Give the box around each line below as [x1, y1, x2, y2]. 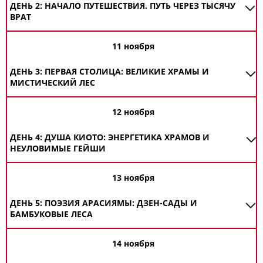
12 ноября [112, 106, 154, 117]
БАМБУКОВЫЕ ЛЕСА [10, 208, 93, 220]
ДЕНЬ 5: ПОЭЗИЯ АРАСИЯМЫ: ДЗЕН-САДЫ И [10, 197, 197, 208]
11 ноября [112, 41, 154, 52]
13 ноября [112, 172, 154, 183]
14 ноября [112, 238, 154, 249]
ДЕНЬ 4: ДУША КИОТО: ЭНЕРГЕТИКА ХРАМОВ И [10, 131, 210, 143]
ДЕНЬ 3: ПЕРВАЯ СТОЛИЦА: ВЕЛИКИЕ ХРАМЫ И [10, 66, 209, 77]
